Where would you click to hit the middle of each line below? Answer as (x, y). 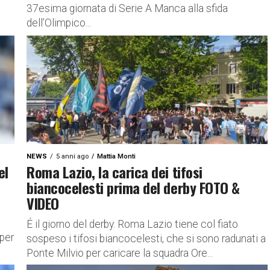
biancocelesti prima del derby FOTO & (133, 187)
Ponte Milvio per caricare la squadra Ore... (120, 253)
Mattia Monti (116, 156)
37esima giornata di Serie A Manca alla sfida (127, 8)
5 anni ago (72, 156)
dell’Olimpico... (59, 23)
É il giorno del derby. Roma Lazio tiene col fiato (132, 224)
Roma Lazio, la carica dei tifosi (115, 172)
